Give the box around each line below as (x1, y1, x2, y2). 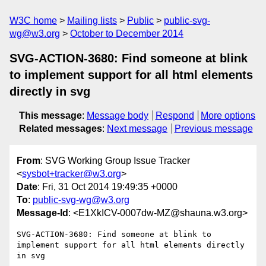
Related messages (19, 123, 102, 134)
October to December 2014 (70, 28, 183, 39)
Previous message (174, 123, 253, 134)
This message (19, 110, 82, 121)
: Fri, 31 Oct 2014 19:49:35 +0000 (37, 182, 178, 192)
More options (201, 110, 256, 121)
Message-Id (17, 208, 68, 218)
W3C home (9, 15, 57, 26)
